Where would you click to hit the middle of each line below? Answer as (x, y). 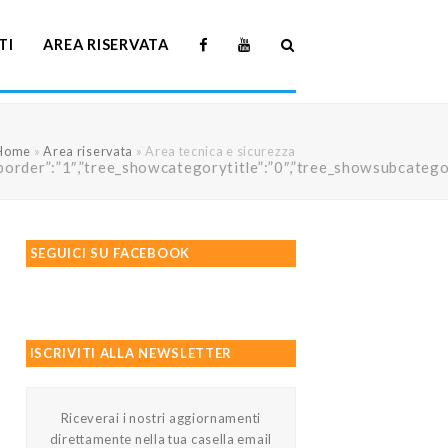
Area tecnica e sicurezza (220, 151)
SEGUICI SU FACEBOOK (109, 253)
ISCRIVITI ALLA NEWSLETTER (131, 353)
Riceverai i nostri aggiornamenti (160, 418)
